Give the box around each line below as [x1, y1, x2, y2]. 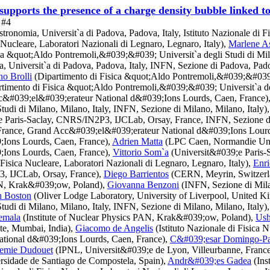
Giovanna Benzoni [107, 180, 179, 190]
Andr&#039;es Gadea [168, 256, 251, 266]
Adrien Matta [112, 136, 163, 146]
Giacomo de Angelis [75, 223, 153, 233]
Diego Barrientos [104, 169, 169, 179]
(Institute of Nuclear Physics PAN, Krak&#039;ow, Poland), [20, 212, 256, 222]
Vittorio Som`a [113, 147, 169, 157]
